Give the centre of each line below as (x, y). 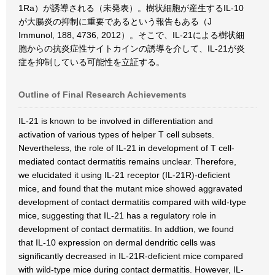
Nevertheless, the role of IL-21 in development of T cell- (126, 148)
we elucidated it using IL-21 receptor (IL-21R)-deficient (124, 175)
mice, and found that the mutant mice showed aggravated (130, 188)
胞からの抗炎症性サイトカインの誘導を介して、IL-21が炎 (132, 48)
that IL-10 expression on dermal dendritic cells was (117, 242)
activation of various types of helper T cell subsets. (116, 134)
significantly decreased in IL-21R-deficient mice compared (131, 256)
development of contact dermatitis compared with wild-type (132, 202)
